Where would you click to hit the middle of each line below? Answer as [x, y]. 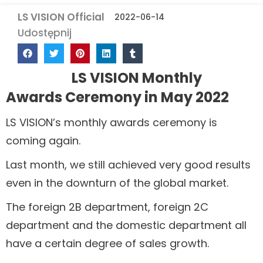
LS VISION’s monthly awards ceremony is [112, 122]
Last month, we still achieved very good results [128, 164]
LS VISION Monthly [137, 77]
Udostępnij [45, 33]
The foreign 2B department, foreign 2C [107, 207]
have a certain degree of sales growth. [109, 243]
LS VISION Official [61, 17]
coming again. [43, 140]
